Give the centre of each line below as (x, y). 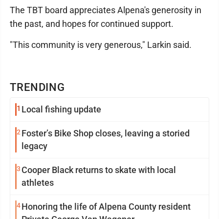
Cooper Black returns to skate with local (99, 170)
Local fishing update (61, 109)
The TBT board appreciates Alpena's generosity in (106, 10)
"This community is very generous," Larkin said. (101, 44)
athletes (38, 182)
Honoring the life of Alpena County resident (106, 206)
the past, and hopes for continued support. (92, 23)
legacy (34, 146)
